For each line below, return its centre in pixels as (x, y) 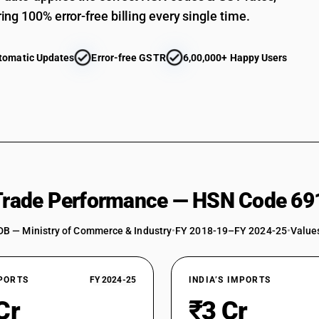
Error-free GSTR (129, 58)
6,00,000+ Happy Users (235, 58)
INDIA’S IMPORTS (230, 280)
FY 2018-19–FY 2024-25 (231, 231)
